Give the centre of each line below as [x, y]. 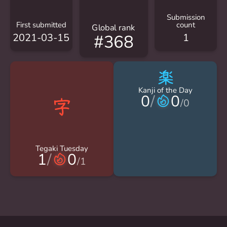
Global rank [113, 28]
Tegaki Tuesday [62, 149]
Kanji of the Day [165, 90]
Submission [186, 17]
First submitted [41, 25]
